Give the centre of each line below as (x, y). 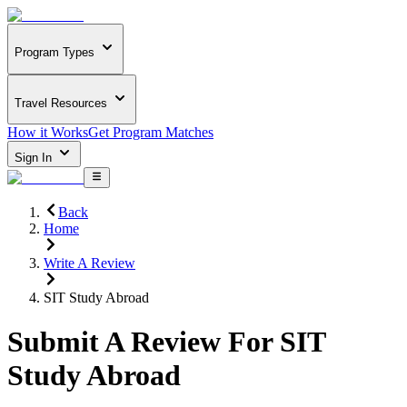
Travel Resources (61, 103)
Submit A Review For (140, 342)
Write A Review (89, 263)
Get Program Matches (151, 133)
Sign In (35, 158)
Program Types (55, 53)
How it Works (48, 133)
